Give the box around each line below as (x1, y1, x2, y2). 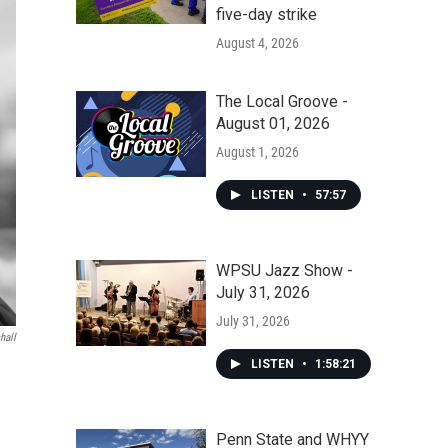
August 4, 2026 (216, 35, 299, 51)
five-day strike (216, 5, 317, 24)
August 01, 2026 (216, 114, 330, 133)
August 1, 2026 (216, 144, 299, 160)
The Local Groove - (216, 92, 348, 111)
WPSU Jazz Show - (216, 261, 353, 280)
